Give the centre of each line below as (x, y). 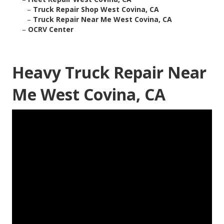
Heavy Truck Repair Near (109, 72)
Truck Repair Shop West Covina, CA (96, 9)
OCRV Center (51, 29)
